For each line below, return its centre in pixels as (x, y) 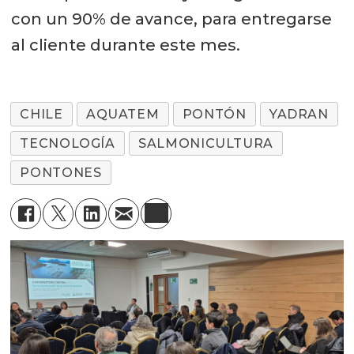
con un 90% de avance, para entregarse (171, 19)
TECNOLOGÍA (68, 144)
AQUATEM (122, 115)
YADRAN (299, 115)
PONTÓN (214, 115)
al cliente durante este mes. (125, 45)
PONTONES (61, 173)
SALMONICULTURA (206, 144)
